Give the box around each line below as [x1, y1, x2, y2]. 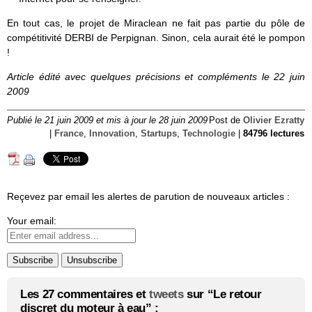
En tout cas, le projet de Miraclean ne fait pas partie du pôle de [7, 17, 305, 29]
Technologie [182, 129, 235, 139]
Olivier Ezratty [243, 116, 304, 126]
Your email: [7, 215, 56, 227]
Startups [141, 129, 177, 139]
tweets [149, 288, 184, 302]
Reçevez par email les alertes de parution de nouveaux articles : [7, 191, 290, 203]
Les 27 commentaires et [20, 288, 149, 302]
